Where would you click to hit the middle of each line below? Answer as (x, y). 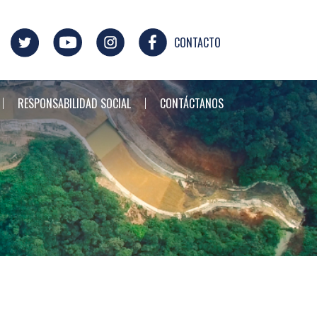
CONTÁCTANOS (192, 103)
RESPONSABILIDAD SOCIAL (74, 103)
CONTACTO (198, 42)
